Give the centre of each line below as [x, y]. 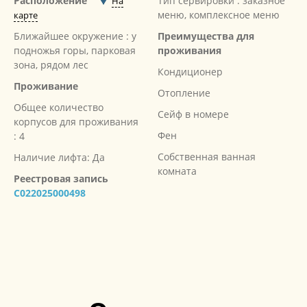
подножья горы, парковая [75, 50]
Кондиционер [191, 71]
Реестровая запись [61, 178]
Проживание [46, 86]
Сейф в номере [194, 114]
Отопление [184, 93]
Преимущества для [206, 36]
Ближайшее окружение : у [75, 36]
